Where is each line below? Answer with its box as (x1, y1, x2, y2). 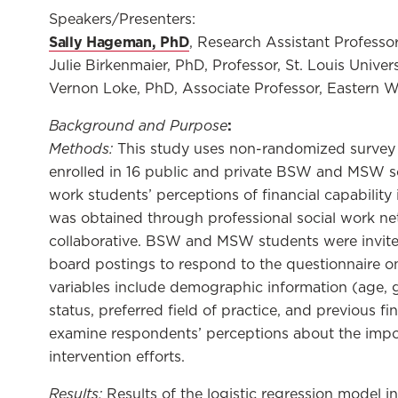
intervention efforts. (49, 349, 189, 364)
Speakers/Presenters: (49, 12, 195, 27)
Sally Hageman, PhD (49, 33, 190, 51)
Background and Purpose (49, 116, 227, 134)
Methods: (49, 139, 113, 157)
